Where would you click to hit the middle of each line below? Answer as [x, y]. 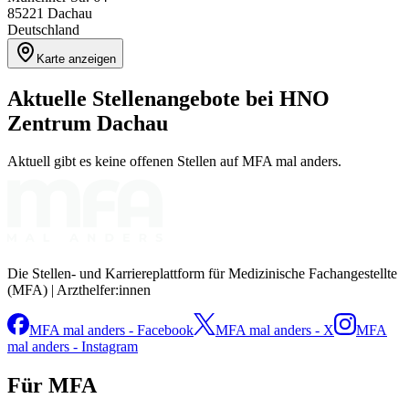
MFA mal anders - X [275, 330]
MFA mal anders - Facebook [111, 330]
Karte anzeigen [76, 58]
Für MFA [52, 386]
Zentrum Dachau [88, 123]
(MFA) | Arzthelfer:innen [79, 290]
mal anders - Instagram [73, 347]
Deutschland [43, 29]
